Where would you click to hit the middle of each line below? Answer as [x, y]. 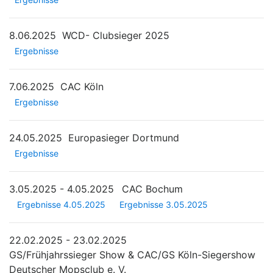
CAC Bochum [152, 189]
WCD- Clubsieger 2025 [116, 35]
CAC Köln [82, 86]
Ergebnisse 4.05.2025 [61, 205]
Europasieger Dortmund [124, 137]
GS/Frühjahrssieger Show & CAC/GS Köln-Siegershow [132, 255]
